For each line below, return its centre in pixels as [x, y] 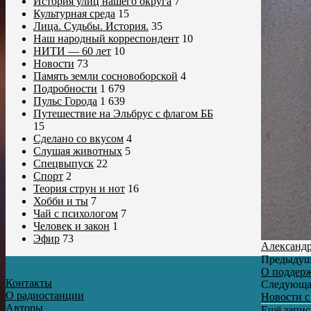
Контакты [29, 283]
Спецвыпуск [64, 164]
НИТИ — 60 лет [72, 51]
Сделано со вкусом [78, 139]
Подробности [65, 89]
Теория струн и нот [79, 189]
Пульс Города [65, 101]
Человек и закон [72, 226]
